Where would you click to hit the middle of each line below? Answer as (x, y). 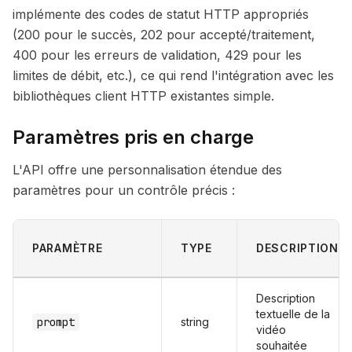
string (195, 322)
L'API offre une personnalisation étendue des (147, 170)
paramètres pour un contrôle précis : (124, 190)
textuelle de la (293, 314)
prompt (56, 322)
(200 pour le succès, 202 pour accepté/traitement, (164, 35)
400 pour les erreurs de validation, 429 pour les (157, 55)
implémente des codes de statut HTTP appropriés (161, 14)
